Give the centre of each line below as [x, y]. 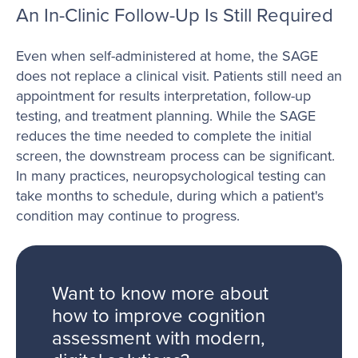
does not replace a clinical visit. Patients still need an [179, 76]
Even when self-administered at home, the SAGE [167, 56]
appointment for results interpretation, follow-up [163, 96]
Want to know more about [160, 293]
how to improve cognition [159, 315]
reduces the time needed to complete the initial [164, 136]
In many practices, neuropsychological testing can [171, 176]
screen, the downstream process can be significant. [175, 156]
